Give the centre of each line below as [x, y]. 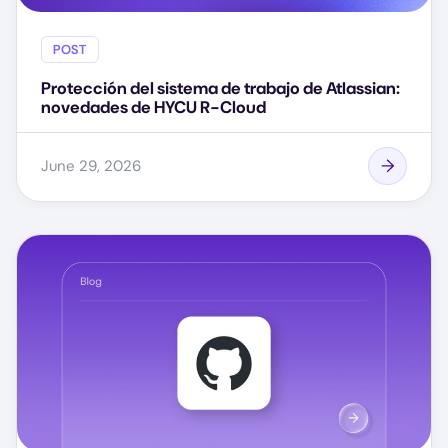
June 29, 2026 [91, 165]
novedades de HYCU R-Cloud [153, 107]
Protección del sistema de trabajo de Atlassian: [220, 88]
